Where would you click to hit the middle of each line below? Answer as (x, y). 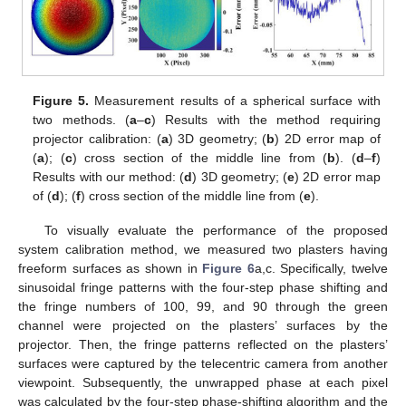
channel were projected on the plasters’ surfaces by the (203, 326)
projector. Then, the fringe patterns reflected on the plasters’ (203, 345)
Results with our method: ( (109, 177)
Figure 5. (61, 101)
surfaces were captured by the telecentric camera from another (203, 364)
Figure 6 (228, 269)
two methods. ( (82, 120)
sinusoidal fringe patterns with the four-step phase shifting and (203, 288)
